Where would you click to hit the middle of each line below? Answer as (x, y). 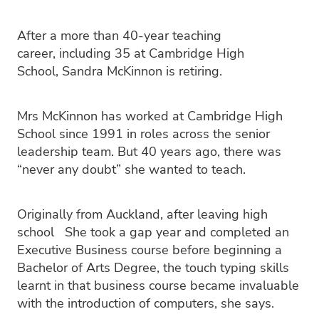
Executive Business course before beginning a (150, 249)
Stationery (59, 52)
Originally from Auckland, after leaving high (142, 213)
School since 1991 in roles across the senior (143, 133)
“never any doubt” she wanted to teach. (133, 168)
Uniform (52, 21)
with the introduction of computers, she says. (147, 302)
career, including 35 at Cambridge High (131, 52)
